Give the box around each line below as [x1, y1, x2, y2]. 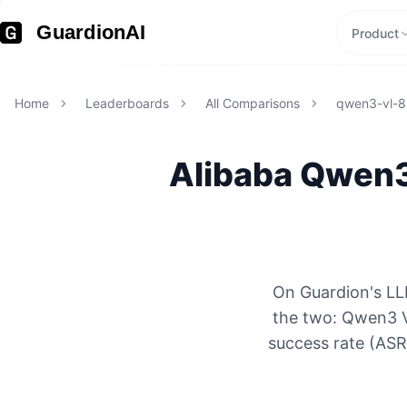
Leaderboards [85, 95, 169, 111]
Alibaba [168, 154, 293, 194]
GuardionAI [36, 21, 146, 44]
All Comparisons [205, 95, 300, 111]
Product [351, 25, 399, 41]
